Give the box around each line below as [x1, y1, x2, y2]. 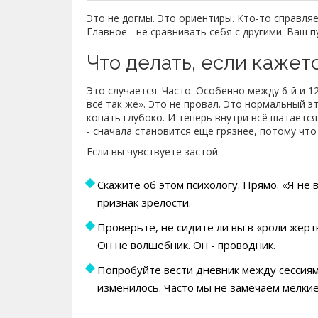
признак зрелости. [97, 194, 191, 209]
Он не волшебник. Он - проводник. [97, 237, 275, 252]
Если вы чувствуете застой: [87, 144, 220, 158]
